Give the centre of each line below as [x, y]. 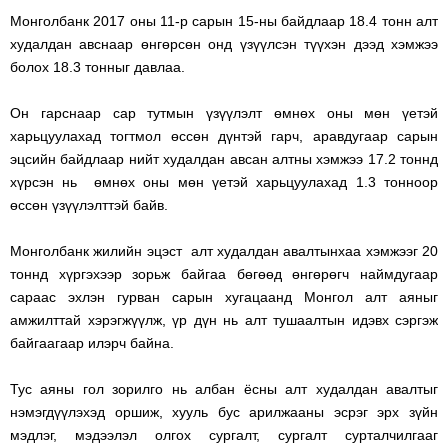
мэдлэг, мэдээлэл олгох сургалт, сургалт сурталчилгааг [224, 434]
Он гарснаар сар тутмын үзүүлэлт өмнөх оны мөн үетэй [224, 112]
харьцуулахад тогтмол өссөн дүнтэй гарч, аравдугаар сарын [224, 135]
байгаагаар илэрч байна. [92, 342]
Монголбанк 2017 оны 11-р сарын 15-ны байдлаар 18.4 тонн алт [224, 20]
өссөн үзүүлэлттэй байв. [89, 204]
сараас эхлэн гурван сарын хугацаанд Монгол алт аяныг [224, 296]
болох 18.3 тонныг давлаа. [99, 66]
